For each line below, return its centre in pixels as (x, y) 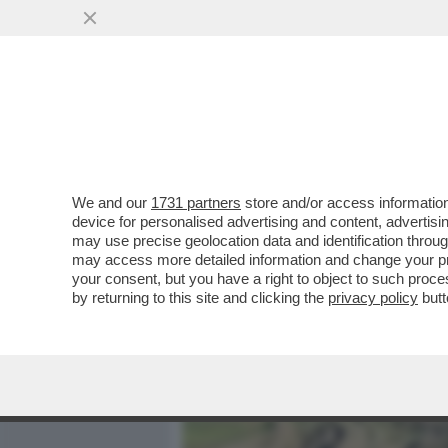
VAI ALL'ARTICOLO (283, 270)
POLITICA (401, 127)
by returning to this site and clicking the (200, 297)
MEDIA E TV (298, 127)
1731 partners (196, 202)
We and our (111, 202)
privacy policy (373, 297)
